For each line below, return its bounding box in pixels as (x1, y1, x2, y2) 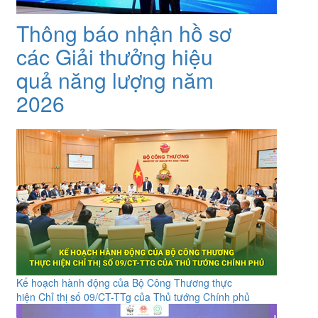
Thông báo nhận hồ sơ (16, 18, 231, 49)
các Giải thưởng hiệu (16, 41, 213, 72)
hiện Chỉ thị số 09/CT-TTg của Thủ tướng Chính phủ (16, 290, 250, 305)
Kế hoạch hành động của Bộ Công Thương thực (16, 275, 232, 290)
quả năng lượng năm (16, 65, 214, 96)
